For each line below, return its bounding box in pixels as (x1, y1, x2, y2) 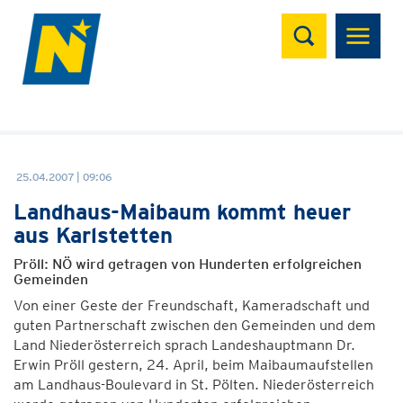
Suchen (281, 10, 354, 36)
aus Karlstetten (13, 222, 173, 248)
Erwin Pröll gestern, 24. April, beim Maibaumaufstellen (13, 356, 373, 373)
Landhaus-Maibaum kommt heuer (13, 199, 351, 225)
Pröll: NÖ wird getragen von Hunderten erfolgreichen (13, 255, 362, 273)
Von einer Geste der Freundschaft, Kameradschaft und (13, 297, 370, 314)
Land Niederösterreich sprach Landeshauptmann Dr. (13, 336, 355, 354)
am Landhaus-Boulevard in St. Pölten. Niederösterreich (13, 376, 374, 393)
